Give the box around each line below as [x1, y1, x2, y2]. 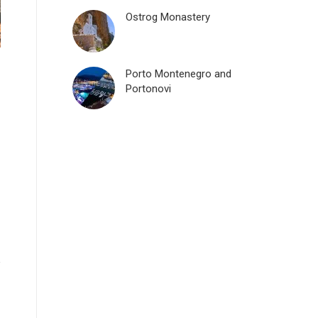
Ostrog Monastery [126, 11, 210, 23]
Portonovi [126, 82, 171, 95]
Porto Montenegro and [126, 67, 231, 80]
